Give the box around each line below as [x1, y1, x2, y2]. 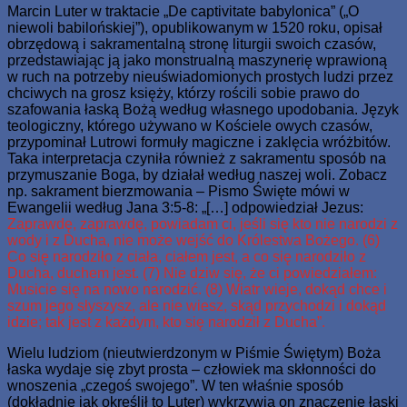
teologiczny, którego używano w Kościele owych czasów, [7, 117, 372, 134]
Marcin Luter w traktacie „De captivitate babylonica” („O [7, 3, 359, 19]
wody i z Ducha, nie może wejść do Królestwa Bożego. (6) [7, 232, 380, 248]
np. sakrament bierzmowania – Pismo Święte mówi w [7, 183, 350, 199]
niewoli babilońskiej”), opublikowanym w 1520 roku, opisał [7, 19, 382, 35]
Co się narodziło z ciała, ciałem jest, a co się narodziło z [7, 248, 366, 264]
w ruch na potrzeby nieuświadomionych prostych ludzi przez [7, 68, 393, 84]
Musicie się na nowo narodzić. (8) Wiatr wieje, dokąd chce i [7, 281, 387, 297]
